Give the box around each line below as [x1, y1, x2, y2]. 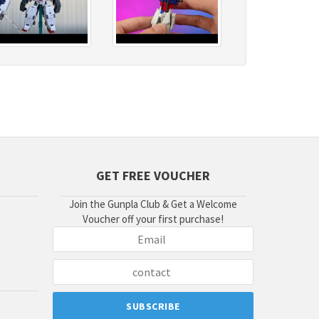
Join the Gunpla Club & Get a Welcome [68, 197, 237, 211]
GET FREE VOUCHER [95, 167, 210, 184]
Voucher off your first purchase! [82, 212, 224, 226]
